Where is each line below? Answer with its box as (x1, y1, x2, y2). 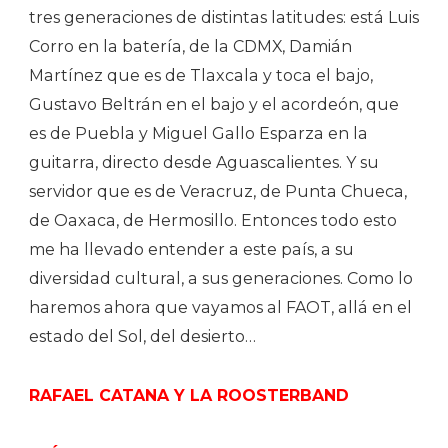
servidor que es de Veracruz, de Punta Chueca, (29, 181, 407, 201)
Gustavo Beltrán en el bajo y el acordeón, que (29, 94, 399, 114)
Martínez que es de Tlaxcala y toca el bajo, (29, 65, 373, 85)
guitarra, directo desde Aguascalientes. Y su (29, 152, 379, 172)
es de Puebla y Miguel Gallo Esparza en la (29, 123, 368, 143)
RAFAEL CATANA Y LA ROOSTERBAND (29, 385, 349, 405)
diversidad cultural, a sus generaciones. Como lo (29, 268, 413, 288)
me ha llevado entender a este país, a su (29, 239, 354, 259)
